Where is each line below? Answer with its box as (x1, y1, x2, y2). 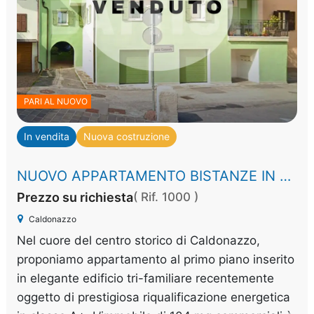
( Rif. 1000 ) (133, 190, 199, 204)
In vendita (24, 130, 70, 142)
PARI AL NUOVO (24, 96, 88, 107)
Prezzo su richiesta (17, 190, 134, 205)
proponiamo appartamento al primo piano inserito (17, 252, 295, 266)
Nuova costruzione (83, 130, 170, 142)
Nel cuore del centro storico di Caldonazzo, (17, 233, 261, 247)
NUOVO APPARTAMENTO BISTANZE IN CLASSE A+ (280, 168, 292, 184)
